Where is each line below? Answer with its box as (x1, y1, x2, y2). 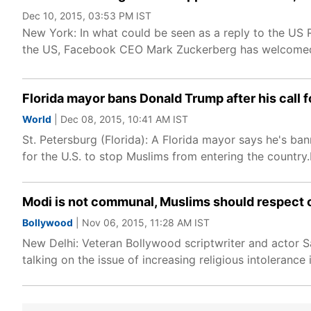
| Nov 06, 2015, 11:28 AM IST (73, 217, 210, 228)
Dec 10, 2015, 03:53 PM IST (22, 10, 151, 22)
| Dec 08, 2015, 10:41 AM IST (51, 113, 188, 125)
